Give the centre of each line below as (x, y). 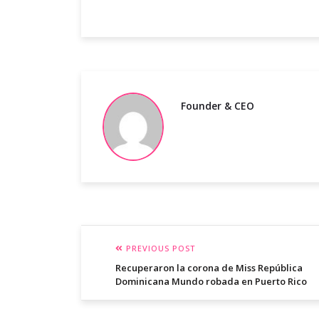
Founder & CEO (218, 106)
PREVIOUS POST (159, 249)
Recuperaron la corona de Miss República (209, 268)
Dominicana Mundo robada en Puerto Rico (211, 282)
